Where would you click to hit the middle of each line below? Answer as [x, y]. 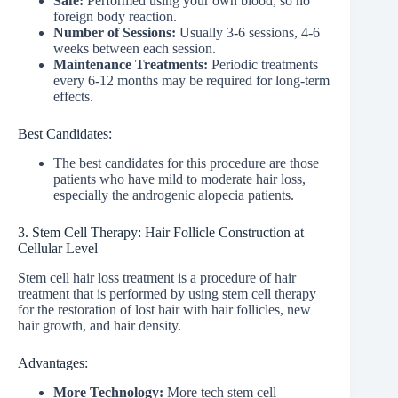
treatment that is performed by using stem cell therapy [167, 293]
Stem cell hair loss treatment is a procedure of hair [157, 277]
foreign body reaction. [115, 17]
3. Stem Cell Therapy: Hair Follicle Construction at [161, 233]
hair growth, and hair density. [99, 325]
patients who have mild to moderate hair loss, [179, 179]
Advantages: [53, 362]
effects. [73, 97]
